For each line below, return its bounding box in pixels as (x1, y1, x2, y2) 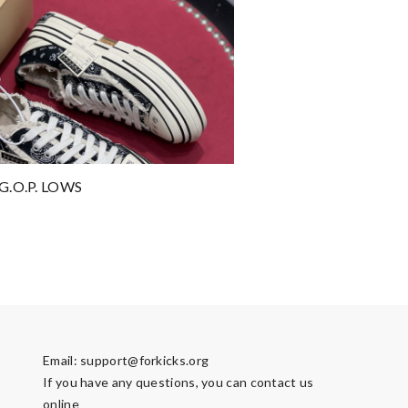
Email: (43, 352, 81, 368)
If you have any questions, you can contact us (43, 374, 314, 390)
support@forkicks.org (80, 352, 209, 368)
